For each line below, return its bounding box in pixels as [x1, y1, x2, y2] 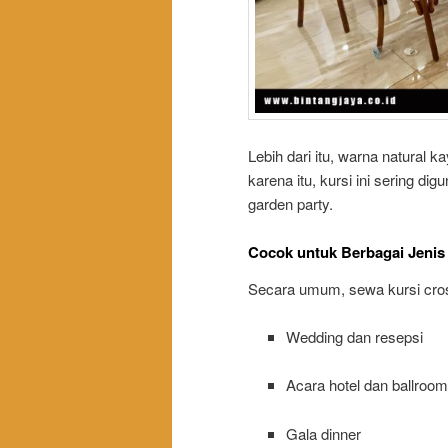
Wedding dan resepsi [285, 325, 423, 347]
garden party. [248, 193, 333, 215]
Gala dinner [285, 422, 361, 444]
